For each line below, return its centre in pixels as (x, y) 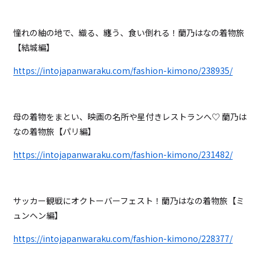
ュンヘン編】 (38, 216)
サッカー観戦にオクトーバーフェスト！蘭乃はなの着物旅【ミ (129, 201)
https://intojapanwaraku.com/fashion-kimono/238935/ (123, 71)
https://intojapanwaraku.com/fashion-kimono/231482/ (123, 155)
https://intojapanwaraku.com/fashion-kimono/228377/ (123, 239)
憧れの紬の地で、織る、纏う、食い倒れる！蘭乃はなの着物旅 (129, 33)
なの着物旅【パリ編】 (55, 132)
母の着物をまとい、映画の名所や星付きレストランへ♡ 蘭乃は (130, 117)
